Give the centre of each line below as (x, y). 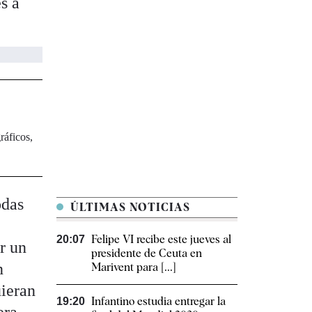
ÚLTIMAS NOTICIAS (128, 207)
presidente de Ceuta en (147, 253)
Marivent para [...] (134, 267)
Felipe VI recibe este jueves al (161, 239)
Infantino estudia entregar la (158, 301)
